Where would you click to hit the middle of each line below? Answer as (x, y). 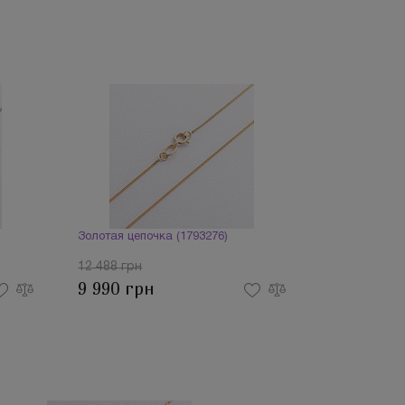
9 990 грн (117, 289)
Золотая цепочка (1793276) (153, 237)
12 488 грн (110, 267)
